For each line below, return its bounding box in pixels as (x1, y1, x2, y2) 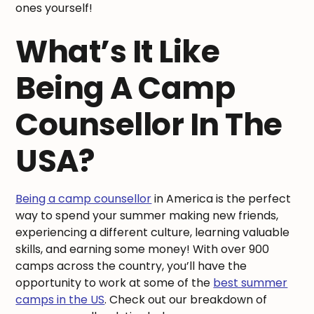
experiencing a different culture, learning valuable (15, 224, 290, 241)
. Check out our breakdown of (104, 292, 268, 308)
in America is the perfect (151, 191, 292, 207)
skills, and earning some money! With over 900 (15, 241, 270, 258)
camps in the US (15, 292, 105, 308)
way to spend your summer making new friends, (15, 207, 279, 224)
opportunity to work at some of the (15, 275, 214, 292)
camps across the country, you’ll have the (15, 258, 247, 275)
